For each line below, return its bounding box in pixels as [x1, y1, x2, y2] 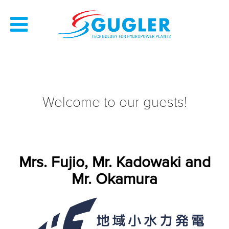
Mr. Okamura [72, 170, 157, 189]
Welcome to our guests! [42, 94, 187, 111]
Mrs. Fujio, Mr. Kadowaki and [18, 153, 211, 172]
